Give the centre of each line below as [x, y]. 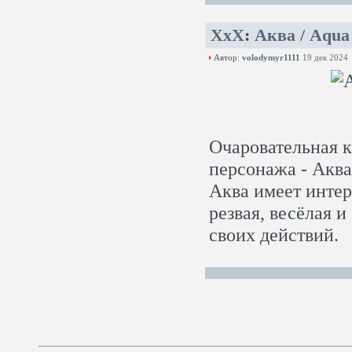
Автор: [227, 57]
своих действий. [274, 235]
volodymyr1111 [271, 57]
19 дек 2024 [325, 57]
